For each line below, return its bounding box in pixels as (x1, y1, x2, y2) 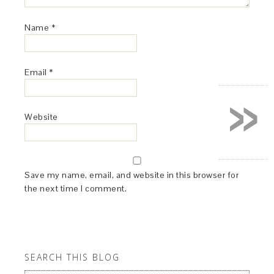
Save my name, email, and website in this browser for (24, 169, 239, 180)
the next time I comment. (24, 183, 127, 194)
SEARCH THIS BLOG (24, 251, 120, 263)
